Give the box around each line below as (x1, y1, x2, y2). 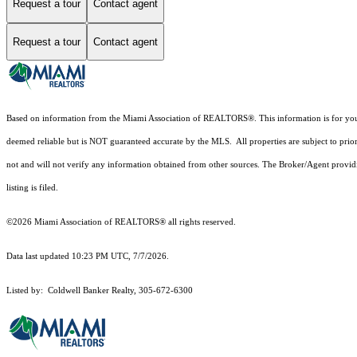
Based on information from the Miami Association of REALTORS (6, 114, 248, 124)
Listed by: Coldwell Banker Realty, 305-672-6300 (6, 286, 193, 296)
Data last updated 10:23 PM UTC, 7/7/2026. (6, 252, 169, 261)
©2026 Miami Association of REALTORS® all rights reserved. (6, 218, 238, 227)
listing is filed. (6, 183, 61, 193)
